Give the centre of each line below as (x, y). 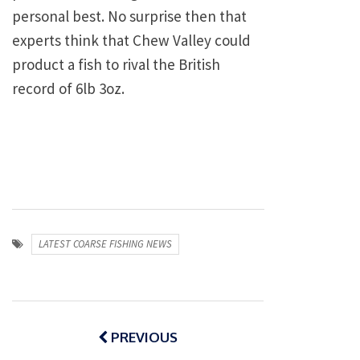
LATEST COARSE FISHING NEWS (105, 243)
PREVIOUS (143, 337)
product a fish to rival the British (116, 64)
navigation (69, 333)
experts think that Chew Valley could (131, 40)
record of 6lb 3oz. (68, 88)
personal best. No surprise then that (129, 16)
